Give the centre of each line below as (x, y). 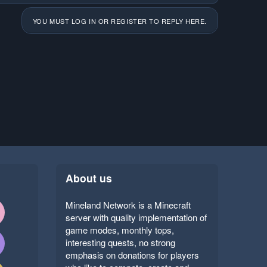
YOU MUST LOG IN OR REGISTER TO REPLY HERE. (119, 21)
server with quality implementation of (136, 218)
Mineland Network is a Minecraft (128, 205)
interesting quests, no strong (120, 243)
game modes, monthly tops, (119, 230)
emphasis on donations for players (132, 255)
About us (89, 178)
